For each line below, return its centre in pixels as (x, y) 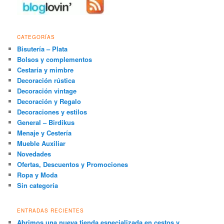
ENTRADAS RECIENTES (51, 210)
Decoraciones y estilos (52, 112)
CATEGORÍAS (36, 37)
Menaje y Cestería (44, 133)
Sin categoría (38, 185)
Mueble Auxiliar (41, 143)
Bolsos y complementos (55, 59)
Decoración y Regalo (49, 101)
